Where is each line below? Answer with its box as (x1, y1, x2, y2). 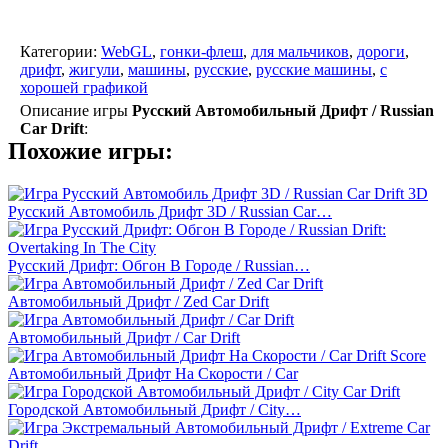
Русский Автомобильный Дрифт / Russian (132, 101, 434, 119)
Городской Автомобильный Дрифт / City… (8, 400, 301, 418)
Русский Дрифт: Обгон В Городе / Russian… (8, 256, 310, 274)
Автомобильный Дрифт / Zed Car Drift (8, 292, 269, 310)
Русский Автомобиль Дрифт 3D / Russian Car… (8, 202, 332, 220)
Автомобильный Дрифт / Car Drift (8, 328, 240, 346)
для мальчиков (251, 42, 349, 60)
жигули (69, 60, 120, 78)
